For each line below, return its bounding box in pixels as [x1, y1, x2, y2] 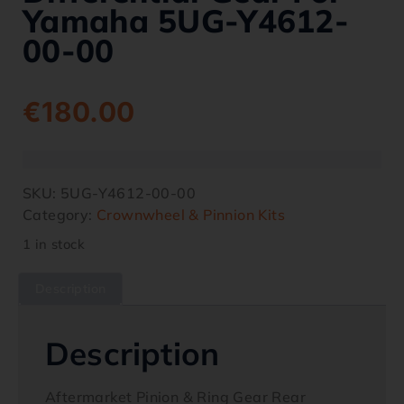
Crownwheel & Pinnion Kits [96, 206, 286, 224]
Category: [23, 206, 97, 224]
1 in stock [23, 235, 85, 252]
